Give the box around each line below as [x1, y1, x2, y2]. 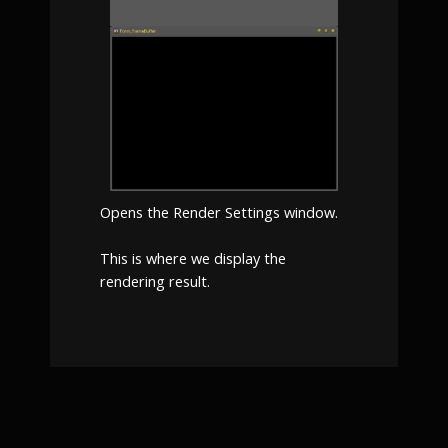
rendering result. [100, 271, 210, 292]
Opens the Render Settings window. [100, 201, 338, 222]
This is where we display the [100, 248, 286, 269]
